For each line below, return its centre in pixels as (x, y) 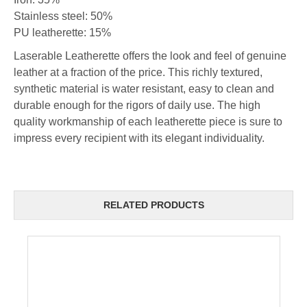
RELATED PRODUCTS (153, 205)
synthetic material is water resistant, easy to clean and (144, 88)
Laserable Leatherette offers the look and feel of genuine (150, 56)
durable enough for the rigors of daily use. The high (137, 105)
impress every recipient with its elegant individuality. (140, 138)
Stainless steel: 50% (63, 16)
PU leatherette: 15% (62, 32)
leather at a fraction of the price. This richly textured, (138, 72)
